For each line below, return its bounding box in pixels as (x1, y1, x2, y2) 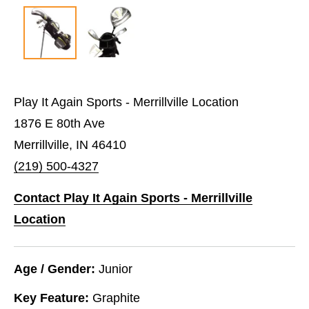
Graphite (92, 290, 140, 305)
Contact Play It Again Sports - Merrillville (14, 190, 252, 205)
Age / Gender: (14, 261, 95, 276)
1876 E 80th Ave (14, 116, 105, 130)
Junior (99, 261, 132, 276)
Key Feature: (14, 290, 89, 305)
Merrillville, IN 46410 (14, 137, 126, 152)
